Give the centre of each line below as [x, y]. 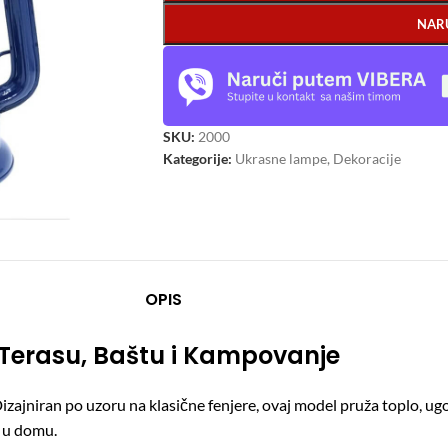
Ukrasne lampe [281, 158]
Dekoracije [367, 158]
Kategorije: [197, 158]
